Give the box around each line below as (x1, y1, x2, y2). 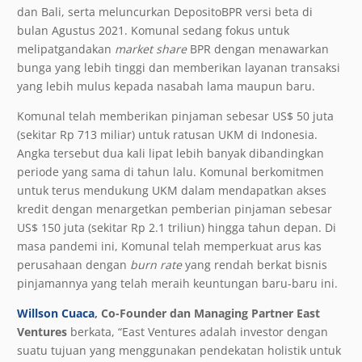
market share (115, 40, 190, 57)
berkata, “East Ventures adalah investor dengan (70, 323, 328, 339)
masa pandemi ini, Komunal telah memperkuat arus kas (17, 238, 322, 254)
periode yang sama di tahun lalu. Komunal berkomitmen (17, 163, 324, 179)
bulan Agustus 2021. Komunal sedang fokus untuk (17, 22, 289, 38)
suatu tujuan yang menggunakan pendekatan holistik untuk (17, 342, 341, 358)
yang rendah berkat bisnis (182, 256, 327, 272)
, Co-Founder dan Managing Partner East (95, 305, 320, 321)
